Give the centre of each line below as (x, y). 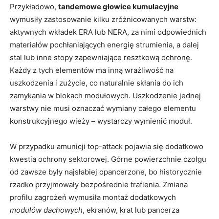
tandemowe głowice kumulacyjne (118, 6)
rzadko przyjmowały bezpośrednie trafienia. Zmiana (99, 184)
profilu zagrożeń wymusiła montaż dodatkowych (93, 197)
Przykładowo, (34, 6)
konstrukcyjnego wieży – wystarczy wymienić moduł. (101, 121)
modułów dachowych (46, 210)
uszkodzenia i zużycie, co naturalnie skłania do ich (97, 83)
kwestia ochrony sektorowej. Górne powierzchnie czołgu (108, 159)
